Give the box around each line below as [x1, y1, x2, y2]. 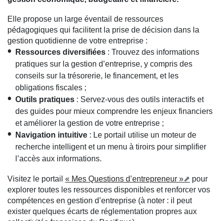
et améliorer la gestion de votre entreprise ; [15, 119, 164, 128]
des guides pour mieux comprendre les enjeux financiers [15, 107, 213, 116]
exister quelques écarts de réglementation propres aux [7, 207, 197, 216]
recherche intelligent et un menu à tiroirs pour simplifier [15, 143, 206, 151]
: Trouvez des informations [106, 48, 199, 57]
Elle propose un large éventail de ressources [7, 15, 163, 24]
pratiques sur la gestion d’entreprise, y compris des [15, 60, 192, 69]
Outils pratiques [15, 95, 74, 104]
